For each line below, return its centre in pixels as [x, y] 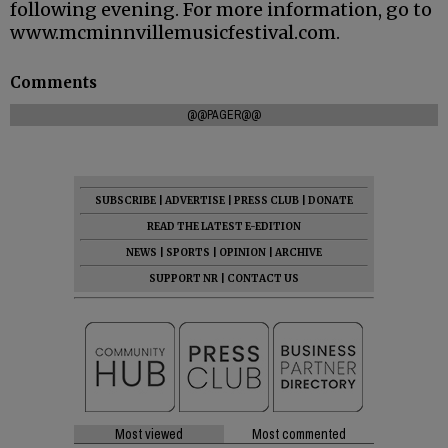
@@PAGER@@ [224, 114]
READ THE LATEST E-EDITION [224, 226]
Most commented [299, 433]
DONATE [330, 200]
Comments [53, 82]
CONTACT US [263, 278]
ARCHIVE [298, 252]
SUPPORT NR [183, 278]
